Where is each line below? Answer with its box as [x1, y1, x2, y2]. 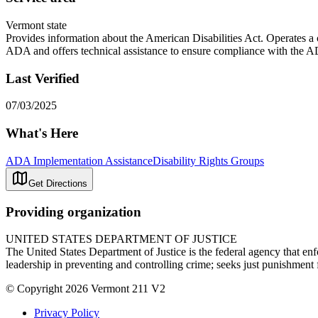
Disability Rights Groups [153, 154, 264, 167]
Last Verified [6, 70, 79, 86]
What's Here [6, 126, 78, 141]
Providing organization [6, 204, 141, 219]
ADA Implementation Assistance [6, 154, 153, 167]
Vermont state [6, 18, 67, 31]
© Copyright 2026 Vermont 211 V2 [6, 283, 165, 295]
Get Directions [28, 177, 87, 189]
